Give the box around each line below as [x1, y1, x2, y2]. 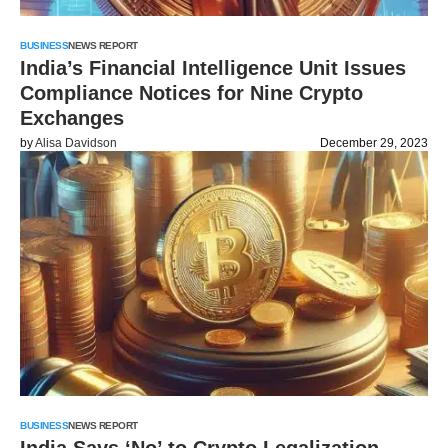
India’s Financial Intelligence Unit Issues [20, 57, 406, 79]
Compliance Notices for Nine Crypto [20, 82, 363, 104]
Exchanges [20, 107, 124, 129]
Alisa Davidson [35, 136, 117, 150]
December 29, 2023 [320, 136, 428, 150]
